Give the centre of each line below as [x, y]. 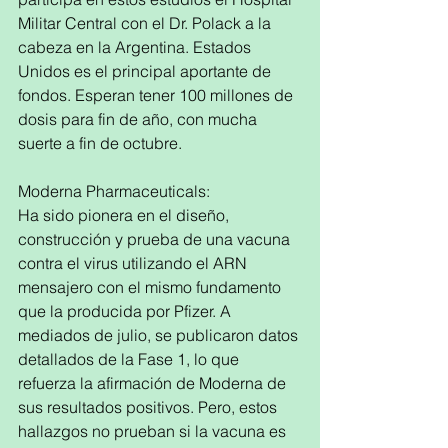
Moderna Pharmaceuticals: [114, 191]
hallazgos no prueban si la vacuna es [154, 431]
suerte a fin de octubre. [102, 143]
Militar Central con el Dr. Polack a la [146, 23]
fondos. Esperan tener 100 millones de [157, 95]
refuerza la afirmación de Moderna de [154, 383]
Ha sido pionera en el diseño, [125, 215]
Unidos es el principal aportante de [146, 71]
